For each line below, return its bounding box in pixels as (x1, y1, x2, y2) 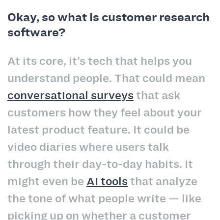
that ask (134, 87, 180, 104)
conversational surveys (7, 87, 134, 104)
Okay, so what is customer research (7, 8, 210, 26)
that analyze (128, 173, 197, 190)
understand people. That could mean (7, 70, 205, 86)
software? (7, 24, 66, 41)
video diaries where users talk (7, 139, 169, 155)
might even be (7, 173, 86, 190)
